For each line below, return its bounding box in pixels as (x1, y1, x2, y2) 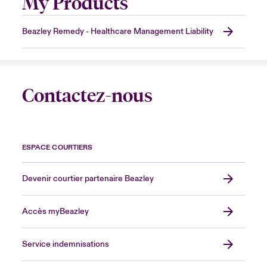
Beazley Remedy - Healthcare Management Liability (21, 26, 213, 37)
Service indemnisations (21, 238, 109, 250)
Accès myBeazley (21, 206, 89, 217)
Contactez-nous (21, 84, 153, 107)
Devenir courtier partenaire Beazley (21, 173, 154, 184)
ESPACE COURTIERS (21, 142, 93, 152)
